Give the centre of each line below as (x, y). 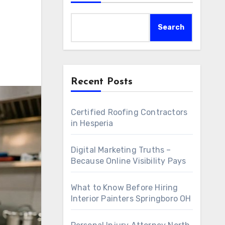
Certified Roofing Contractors (129, 112)
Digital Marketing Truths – (121, 150)
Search (171, 27)
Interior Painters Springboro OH (131, 199)
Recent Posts (101, 82)
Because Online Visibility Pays (128, 161)
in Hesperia (92, 123)
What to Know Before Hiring (124, 188)
